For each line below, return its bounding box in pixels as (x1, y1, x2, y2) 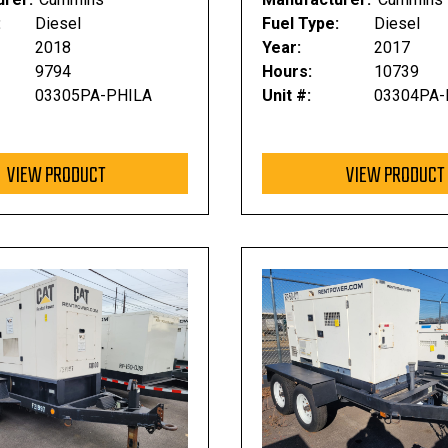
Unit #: (262, 86, 312, 105)
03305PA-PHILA (35, 86, 153, 105)
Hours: (262, 62, 313, 81)
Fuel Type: (262, 14, 340, 33)
